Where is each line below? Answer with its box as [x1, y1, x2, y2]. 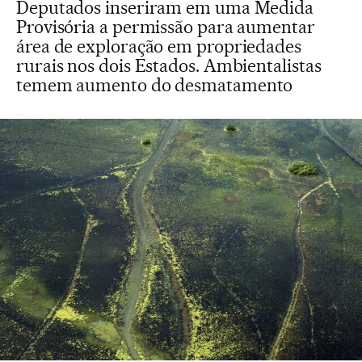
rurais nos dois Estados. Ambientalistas [16, 55, 322, 76]
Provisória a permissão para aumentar [16, 16, 315, 37]
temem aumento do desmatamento [16, 74, 293, 95]
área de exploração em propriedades [16, 36, 301, 57]
